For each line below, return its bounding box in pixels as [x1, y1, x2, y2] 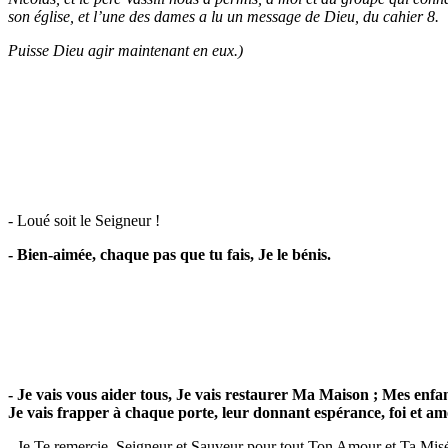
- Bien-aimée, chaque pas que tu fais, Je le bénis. [8, 246, 331, 263]
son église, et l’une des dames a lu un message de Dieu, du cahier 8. [8, 8, 439, 25]
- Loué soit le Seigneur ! [8, 212, 160, 229]
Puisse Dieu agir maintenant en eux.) [8, 42, 243, 59]
